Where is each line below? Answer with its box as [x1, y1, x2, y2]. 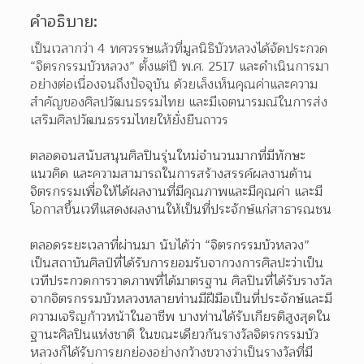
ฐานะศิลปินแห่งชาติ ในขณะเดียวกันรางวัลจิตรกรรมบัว [30, 323, 319, 345]
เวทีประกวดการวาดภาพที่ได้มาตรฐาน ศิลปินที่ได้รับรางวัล [30, 270, 333, 292]
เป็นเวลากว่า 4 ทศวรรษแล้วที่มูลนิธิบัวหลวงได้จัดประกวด [30, 37, 328, 59]
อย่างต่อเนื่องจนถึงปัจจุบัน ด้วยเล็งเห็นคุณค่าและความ [30, 73, 318, 95]
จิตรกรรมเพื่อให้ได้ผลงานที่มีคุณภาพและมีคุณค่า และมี [30, 180, 323, 202]
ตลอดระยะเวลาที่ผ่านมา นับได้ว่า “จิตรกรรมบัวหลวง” [30, 234, 310, 256]
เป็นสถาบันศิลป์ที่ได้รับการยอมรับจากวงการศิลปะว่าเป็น [30, 252, 324, 274]
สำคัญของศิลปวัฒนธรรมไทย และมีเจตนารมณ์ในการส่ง [30, 91, 328, 113]
